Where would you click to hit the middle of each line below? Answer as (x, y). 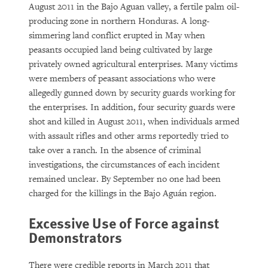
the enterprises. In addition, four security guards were (132, 107)
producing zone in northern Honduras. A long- (119, 21)
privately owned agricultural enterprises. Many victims (133, 64)
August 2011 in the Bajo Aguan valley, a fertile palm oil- (134, 7)
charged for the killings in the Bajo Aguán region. (123, 194)
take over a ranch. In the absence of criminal (115, 150)
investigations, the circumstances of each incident (124, 165)
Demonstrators (75, 237)
